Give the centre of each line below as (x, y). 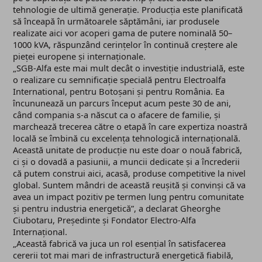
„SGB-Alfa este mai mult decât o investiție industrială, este (129, 68)
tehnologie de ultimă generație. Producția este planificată (128, 9)
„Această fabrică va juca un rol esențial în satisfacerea (120, 243)
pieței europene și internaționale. (80, 56)
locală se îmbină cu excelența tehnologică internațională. (127, 138)
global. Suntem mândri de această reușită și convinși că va (130, 185)
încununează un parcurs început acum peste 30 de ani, (122, 103)
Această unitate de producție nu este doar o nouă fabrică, (128, 149)
